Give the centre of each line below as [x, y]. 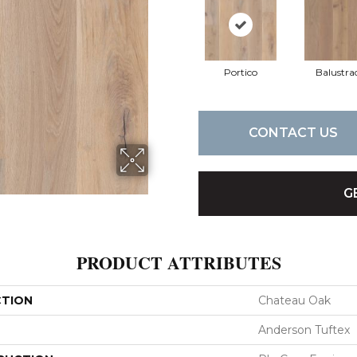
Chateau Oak [294, 300]
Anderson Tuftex [304, 330]
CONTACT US [293, 133]
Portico [240, 72]
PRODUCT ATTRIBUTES [178, 262]
